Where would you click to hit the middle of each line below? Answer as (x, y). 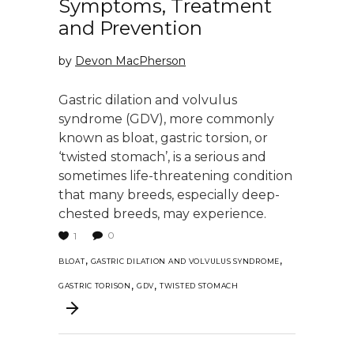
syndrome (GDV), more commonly (166, 119)
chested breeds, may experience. (162, 214)
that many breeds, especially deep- (169, 195)
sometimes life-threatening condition (175, 176)
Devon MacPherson (130, 61)
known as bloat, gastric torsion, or (163, 138)
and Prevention (130, 28)
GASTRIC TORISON (95, 286)
